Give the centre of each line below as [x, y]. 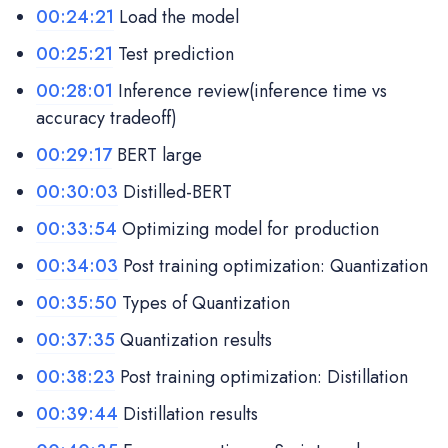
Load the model [176, 16]
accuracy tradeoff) [106, 117]
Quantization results [193, 339]
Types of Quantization [203, 302]
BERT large [157, 154]
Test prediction [173, 53]
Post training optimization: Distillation [261, 376]
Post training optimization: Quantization [273, 265]
